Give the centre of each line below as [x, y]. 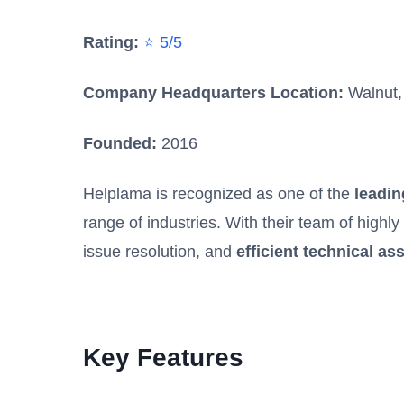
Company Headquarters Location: [213, 92]
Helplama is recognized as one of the [219, 193]
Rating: [111, 42]
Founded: [120, 143]
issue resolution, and [160, 251]
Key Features [163, 357]
